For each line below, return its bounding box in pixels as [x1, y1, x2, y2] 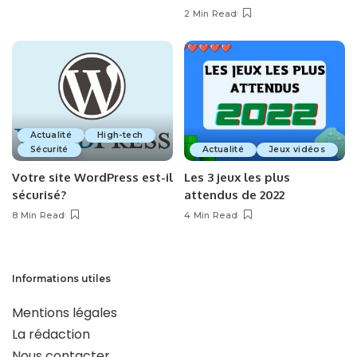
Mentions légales [12, 304, 117, 323]
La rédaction [12, 325, 90, 344]
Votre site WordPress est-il [12, 170, 173, 186]
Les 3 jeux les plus [184, 170, 290, 186]
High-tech [97, 130, 143, 141]
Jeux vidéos [269, 144, 325, 155]
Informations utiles [12, 273, 111, 285]
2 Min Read [184, 7, 237, 19]
